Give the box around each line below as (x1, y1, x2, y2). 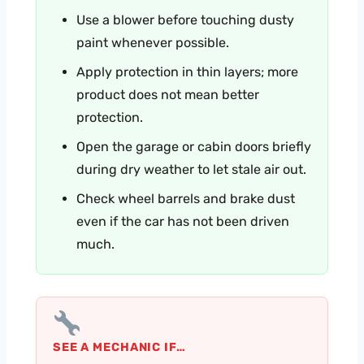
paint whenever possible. (76, 35, 229, 51)
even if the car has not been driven (76, 214, 289, 230)
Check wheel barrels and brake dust (76, 191, 295, 207)
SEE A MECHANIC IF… (53, 339, 186, 354)
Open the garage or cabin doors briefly (76, 139, 311, 155)
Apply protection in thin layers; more (76, 64, 298, 80)
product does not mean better (76, 87, 259, 103)
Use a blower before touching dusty (76, 12, 294, 28)
